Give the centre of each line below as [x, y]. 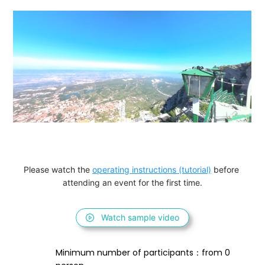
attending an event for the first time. [132, 183]
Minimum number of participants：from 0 [144, 253]
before [226, 170]
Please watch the [58, 170]
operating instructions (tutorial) [152, 170]
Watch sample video [140, 218]
